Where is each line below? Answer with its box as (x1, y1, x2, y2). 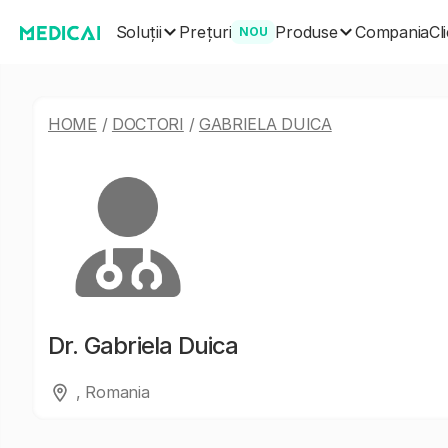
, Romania (76, 382, 150, 402)
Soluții (115, 21, 162, 42)
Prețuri (179, 22, 232, 42)
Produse (275, 21, 338, 42)
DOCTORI (111, 114, 184, 134)
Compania (355, 22, 429, 42)
